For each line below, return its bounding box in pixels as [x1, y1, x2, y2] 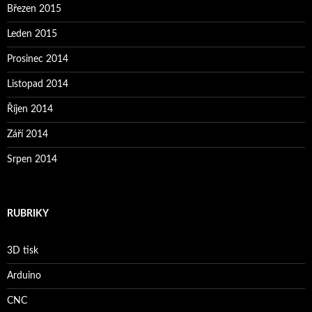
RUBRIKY [7, 208, 49, 219]
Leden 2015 [7, 29, 57, 39]
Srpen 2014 [7, 154, 57, 164]
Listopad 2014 [7, 79, 68, 89]
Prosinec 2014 [7, 54, 68, 64]
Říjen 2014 [7, 104, 53, 114]
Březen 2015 [7, 3, 61, 14]
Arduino [7, 270, 41, 281]
